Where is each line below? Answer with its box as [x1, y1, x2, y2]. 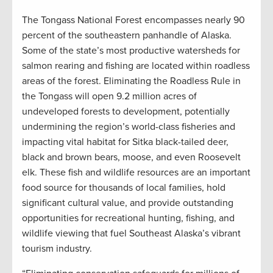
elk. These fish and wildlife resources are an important [22, 166, 250, 179]
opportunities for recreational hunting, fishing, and [22, 212, 235, 225]
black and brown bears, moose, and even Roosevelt [22, 151, 241, 164]
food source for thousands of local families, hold [22, 182, 225, 194]
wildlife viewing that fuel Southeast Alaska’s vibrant [22, 227, 241, 240]
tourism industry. [22, 243, 92, 255]
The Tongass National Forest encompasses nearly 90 [22, 14, 245, 27]
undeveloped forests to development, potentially [22, 105, 230, 118]
